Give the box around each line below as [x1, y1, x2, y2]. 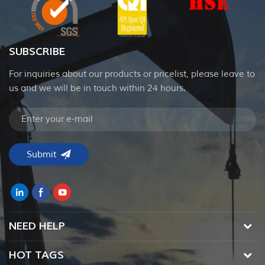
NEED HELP [9, 219, 65, 234]
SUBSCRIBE [9, 45, 65, 59]
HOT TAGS [9, 248, 64, 263]
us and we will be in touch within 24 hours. [9, 83, 186, 95]
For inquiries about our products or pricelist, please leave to [9, 69, 255, 80]
